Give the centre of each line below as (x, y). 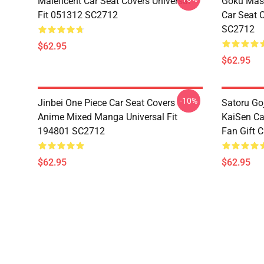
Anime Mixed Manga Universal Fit (108, 117)
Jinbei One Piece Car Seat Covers (106, 103)
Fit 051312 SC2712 (78, 15)
